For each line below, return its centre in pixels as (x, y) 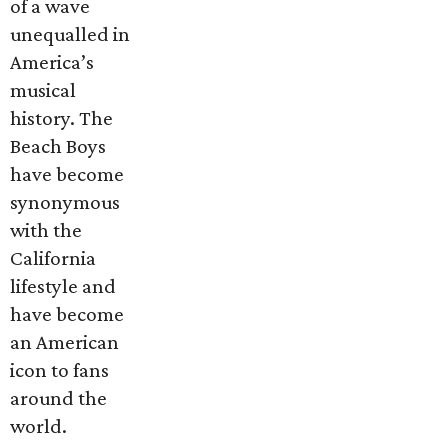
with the (46, 229)
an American (64, 341)
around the (58, 397)
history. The (61, 117)
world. (38, 425)
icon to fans (59, 369)
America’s (52, 61)
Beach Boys (58, 145)
